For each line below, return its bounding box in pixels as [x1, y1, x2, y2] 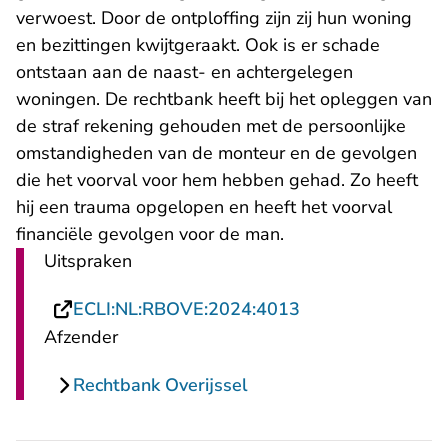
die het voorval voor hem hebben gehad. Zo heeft [16, 168, 418, 193]
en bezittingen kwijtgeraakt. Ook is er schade [16, 33, 380, 58]
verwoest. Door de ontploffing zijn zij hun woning [16, 6, 412, 31]
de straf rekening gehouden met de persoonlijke [16, 114, 406, 139]
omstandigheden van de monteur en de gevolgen [16, 141, 417, 166]
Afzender [44, 325, 118, 350]
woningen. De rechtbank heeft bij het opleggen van [16, 87, 432, 112]
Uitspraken [44, 249, 132, 274]
